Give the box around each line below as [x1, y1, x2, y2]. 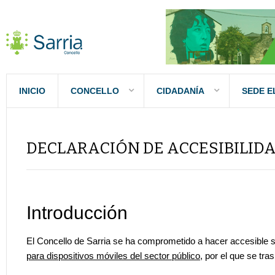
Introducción [26, 202, 128, 223]
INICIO [19, 86, 45, 96]
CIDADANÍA [157, 86, 204, 96]
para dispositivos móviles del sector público [26, 250, 200, 261]
